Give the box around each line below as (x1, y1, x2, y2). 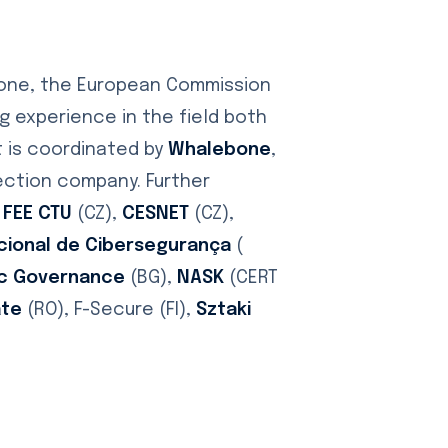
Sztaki (196, 301, 251, 320)
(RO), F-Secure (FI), (22, 301, 196, 320)
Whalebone (168, 141, 271, 160)
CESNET (122, 205, 194, 224)
